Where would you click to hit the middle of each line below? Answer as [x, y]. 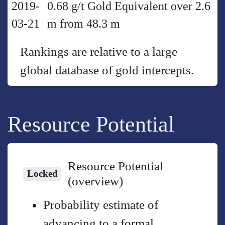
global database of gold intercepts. [107, 70]
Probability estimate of [101, 204]
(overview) [95, 181]
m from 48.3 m [83, 23]
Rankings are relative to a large [99, 52]
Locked [42, 174]
